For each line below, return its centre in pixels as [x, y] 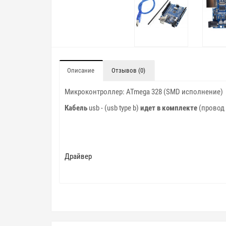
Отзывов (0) [128, 71]
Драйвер [78, 157]
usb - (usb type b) [115, 108]
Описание [81, 71]
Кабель [77, 108]
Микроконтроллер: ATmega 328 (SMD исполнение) [144, 92]
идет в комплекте [169, 108]
